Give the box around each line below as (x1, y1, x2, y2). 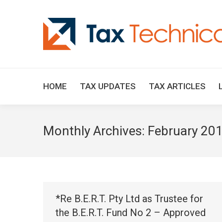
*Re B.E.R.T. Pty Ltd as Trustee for (55, 193, 203, 205)
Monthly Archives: (43, 123, 148, 138)
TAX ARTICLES (149, 81, 206, 91)
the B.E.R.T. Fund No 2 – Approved (55, 207, 206, 219)
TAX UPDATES (80, 81, 136, 91)
